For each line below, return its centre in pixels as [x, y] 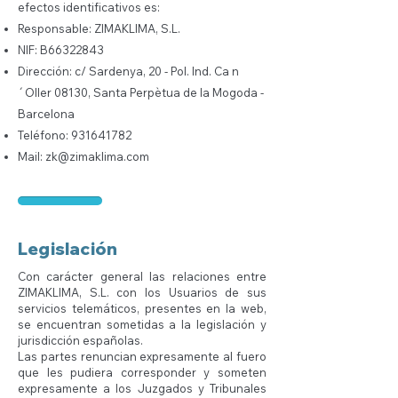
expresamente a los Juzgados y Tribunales [142, 388]
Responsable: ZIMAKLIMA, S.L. [99, 28]
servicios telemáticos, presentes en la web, [142, 308]
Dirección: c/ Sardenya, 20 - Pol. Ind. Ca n [128, 71]
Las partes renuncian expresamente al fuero [142, 356]
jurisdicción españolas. [80, 340]
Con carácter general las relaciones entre [142, 276]
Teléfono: [44, 135]
